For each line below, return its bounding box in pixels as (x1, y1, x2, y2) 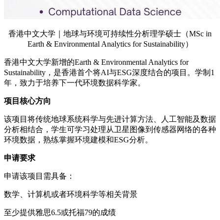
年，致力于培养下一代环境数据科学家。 (4, 79, 145, 87)
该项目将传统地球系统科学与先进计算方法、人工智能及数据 (4, 115, 216, 124)
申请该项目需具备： (4, 172, 75, 181)
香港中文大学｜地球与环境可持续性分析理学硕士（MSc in (8, 29, 212, 38)
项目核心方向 (4, 97, 51, 106)
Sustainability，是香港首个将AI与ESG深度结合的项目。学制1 (4, 68, 215, 77)
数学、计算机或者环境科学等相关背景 (4, 190, 137, 199)
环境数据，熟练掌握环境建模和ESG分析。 (4, 136, 153, 144)
